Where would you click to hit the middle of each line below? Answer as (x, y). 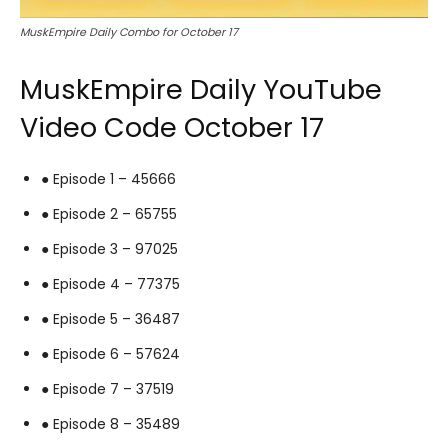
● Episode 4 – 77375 (112, 283)
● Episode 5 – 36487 (112, 318)
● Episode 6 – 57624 (112, 353)
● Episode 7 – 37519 (109, 388)
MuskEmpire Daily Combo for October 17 (129, 31)
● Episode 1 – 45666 (110, 178)
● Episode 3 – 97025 (111, 248)
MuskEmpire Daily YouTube (201, 89)
